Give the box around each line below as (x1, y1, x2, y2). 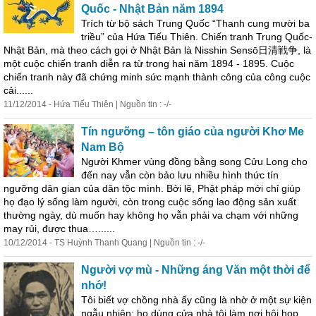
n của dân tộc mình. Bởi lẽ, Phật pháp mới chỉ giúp (75, 183, 300, 194)
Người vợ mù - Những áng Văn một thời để (81, 264, 310, 276)
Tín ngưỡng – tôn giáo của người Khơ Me (81, 126, 304, 138)
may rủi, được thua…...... (4, 223, 115, 234)
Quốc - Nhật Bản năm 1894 (81, 3, 224, 15)
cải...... (4, 85, 33, 96)
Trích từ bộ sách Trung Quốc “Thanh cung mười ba (81, 18, 310, 29)
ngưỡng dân (4, 183, 61, 194)
